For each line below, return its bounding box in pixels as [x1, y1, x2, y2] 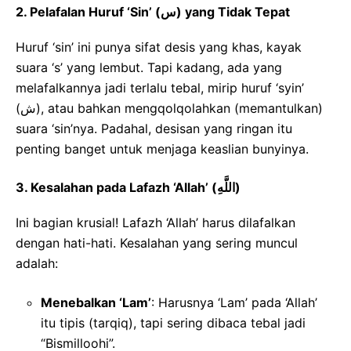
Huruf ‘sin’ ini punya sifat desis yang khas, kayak [16, 39, 302, 56]
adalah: [16, 255, 58, 272]
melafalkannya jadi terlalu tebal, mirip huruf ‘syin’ [16, 80, 304, 96]
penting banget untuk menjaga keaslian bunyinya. [16, 141, 309, 157]
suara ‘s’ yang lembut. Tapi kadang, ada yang [16, 60, 282, 76]
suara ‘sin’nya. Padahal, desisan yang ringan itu [16, 121, 292, 137]
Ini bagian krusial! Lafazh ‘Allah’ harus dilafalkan [16, 215, 295, 231]
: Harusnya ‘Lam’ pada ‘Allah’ [151, 295, 317, 311]
